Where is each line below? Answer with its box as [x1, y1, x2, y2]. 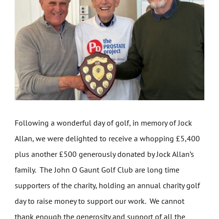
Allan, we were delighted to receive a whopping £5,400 [14, 133, 200, 144]
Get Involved [10, 16, 50, 24]
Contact [10, 80, 36, 88]
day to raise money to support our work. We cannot [14, 196, 184, 206]
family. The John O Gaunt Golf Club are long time [14, 165, 179, 175]
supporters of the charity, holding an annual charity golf [14, 180, 200, 191]
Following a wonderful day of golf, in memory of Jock [14, 118, 192, 128]
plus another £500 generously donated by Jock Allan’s [14, 149, 194, 159]
